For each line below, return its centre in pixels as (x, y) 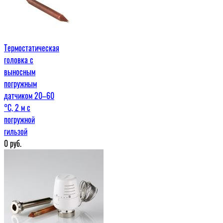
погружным (20, 83)
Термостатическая (32, 48)
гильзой (16, 131)
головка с (19, 59)
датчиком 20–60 (29, 95)
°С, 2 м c (17, 107)
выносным (20, 71)
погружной (19, 119)
